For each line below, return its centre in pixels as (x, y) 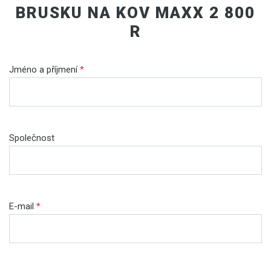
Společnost (32, 138)
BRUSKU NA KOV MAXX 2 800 (135, 12)
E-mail (23, 206)
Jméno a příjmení (44, 69)
